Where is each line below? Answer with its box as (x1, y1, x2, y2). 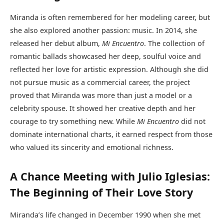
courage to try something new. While (10, 116, 137, 126)
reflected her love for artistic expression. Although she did (10, 64, 208, 74)
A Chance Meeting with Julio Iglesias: (10, 168, 210, 183)
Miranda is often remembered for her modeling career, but (10, 12, 210, 22)
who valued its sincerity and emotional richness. (10, 142, 173, 152)
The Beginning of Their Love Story (10, 184, 193, 199)
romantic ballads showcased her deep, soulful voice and (10, 51, 201, 61)
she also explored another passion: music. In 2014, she (10, 25, 197, 35)
